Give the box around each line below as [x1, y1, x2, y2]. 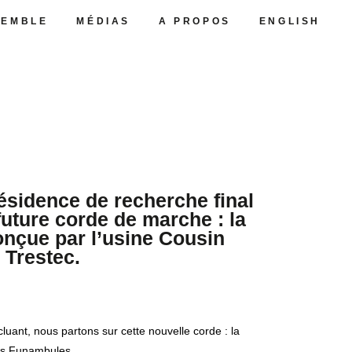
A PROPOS [158, 15, 231, 27]
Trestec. [5, 246, 80, 269]
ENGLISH [258, 15, 321, 27]
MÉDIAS [76, 15, 130, 27]
